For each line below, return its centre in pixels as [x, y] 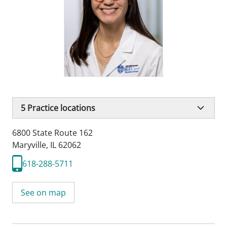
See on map [43, 193]
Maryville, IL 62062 [47, 145]
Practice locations [60, 108]
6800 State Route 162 [52, 133]
